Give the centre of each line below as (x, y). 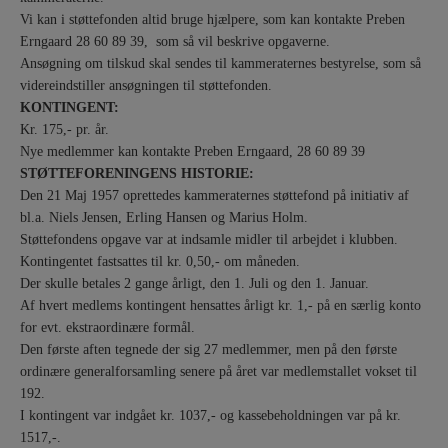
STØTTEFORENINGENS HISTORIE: (137, 173)
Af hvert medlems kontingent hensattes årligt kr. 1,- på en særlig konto (220, 305)
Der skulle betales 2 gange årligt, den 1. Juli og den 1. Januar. (194, 283)
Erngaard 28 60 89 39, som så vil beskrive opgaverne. (175, 41)
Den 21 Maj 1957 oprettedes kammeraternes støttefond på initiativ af (214, 195)
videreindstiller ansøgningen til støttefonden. (146, 85)
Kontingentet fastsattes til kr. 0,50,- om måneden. (160, 261)
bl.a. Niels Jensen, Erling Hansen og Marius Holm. (164, 217)
